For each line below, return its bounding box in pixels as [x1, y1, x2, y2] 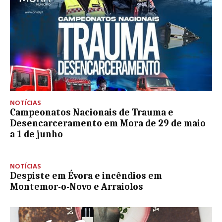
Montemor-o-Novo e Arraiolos [10, 181, 143, 193]
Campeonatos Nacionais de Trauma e [10, 107, 173, 118]
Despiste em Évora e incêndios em [10, 170, 162, 182]
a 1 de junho [10, 129, 63, 140]
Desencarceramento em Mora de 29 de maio [10, 118, 206, 129]
